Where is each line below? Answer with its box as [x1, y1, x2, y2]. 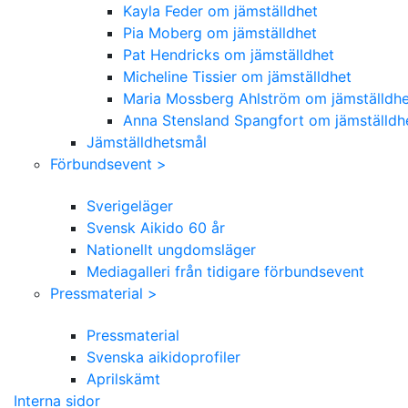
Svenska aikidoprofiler [87, 347, 240, 366]
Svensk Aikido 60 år [87, 218, 225, 237]
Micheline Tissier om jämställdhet [123, 66, 352, 86]
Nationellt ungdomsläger [87, 240, 256, 259]
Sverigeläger [87, 196, 173, 215]
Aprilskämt [87, 369, 160, 388]
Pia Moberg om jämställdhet [123, 23, 317, 42]
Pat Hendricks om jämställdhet [123, 45, 334, 64]
